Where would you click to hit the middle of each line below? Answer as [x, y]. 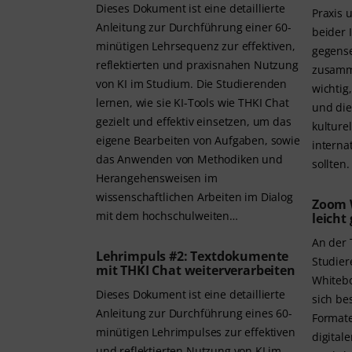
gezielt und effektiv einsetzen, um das [194, 122]
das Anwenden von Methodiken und [189, 159]
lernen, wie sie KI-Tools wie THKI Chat [192, 103]
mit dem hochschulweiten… [167, 216]
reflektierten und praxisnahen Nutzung [197, 65]
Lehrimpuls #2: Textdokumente [192, 257]
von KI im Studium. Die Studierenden [146, 84]
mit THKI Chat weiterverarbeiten [197, 271]
